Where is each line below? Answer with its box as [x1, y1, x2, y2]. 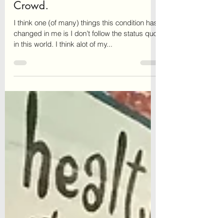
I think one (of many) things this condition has [14, 50, 158, 59]
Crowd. [14, 30, 49, 44]
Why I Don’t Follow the [14, 16, 120, 29]
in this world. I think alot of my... [14, 71, 112, 80]
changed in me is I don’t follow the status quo [14, 60, 157, 70]
